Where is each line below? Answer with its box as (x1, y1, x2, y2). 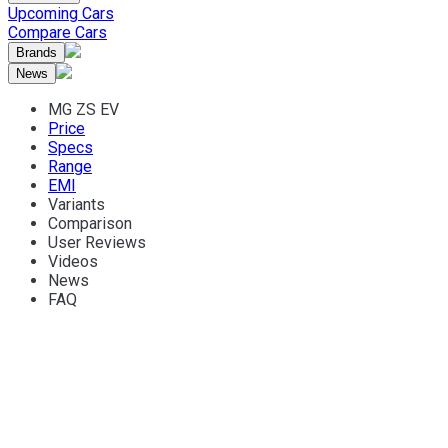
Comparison (48, 214, 132, 233)
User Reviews (48, 233, 146, 252)
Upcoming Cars (8, 4, 114, 23)
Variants (48, 195, 105, 214)
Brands (16, 45, 57, 60)
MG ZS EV (48, 100, 119, 119)
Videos (48, 252, 98, 271)
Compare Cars (8, 23, 107, 42)
